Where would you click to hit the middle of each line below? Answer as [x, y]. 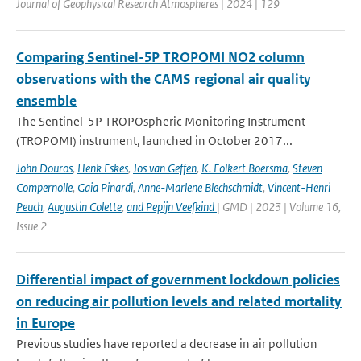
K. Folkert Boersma [245, 168]
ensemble [46, 101]
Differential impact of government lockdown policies [178, 280]
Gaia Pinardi [105, 187]
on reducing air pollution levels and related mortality [179, 301]
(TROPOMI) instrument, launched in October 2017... [154, 141]
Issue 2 [31, 226]
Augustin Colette [85, 207]
